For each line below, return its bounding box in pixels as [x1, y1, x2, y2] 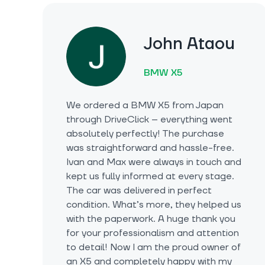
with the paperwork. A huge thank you [66, 213, 235, 225]
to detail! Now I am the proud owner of [66, 241, 241, 254]
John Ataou [144, 33, 235, 56]
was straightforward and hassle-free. [66, 142, 234, 154]
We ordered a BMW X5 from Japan [66, 99, 224, 112]
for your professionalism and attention [66, 227, 239, 240]
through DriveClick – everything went [66, 114, 232, 126]
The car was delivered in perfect [66, 185, 212, 197]
